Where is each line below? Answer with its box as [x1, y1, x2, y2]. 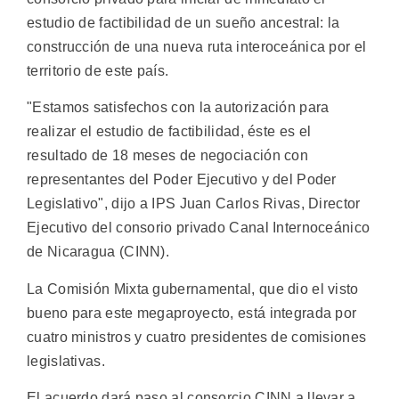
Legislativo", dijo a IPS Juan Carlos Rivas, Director [27, 196, 361, 212]
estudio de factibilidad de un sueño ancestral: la [27, 15, 340, 30]
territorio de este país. [27, 63, 169, 78]
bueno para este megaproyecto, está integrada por [27, 305, 357, 321]
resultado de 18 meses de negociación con [27, 148, 308, 164]
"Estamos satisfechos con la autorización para [27, 100, 330, 116]
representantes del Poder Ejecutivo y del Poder [27, 172, 337, 188]
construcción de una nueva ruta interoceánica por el [27, 39, 367, 54]
